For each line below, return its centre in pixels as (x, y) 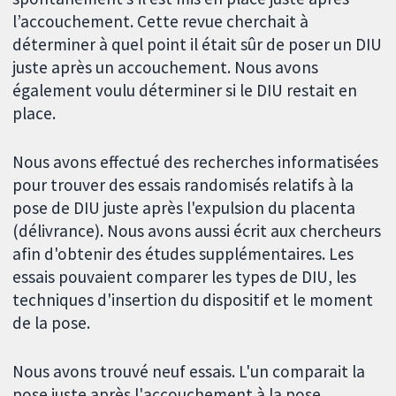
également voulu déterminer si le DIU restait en (185, 91)
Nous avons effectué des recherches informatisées (196, 162)
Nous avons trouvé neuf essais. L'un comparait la (189, 371)
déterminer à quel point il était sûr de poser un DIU (198, 45)
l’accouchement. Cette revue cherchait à (161, 22)
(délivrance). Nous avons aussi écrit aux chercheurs (197, 231)
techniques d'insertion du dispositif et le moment (193, 300)
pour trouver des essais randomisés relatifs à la (183, 185)
